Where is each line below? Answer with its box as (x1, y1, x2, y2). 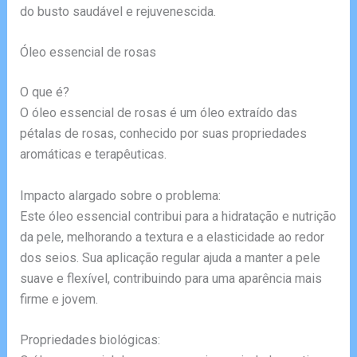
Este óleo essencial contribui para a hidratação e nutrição (19, 208, 336, 224)
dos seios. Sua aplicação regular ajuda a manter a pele (19, 249, 320, 265)
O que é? (19, 84, 69, 100)
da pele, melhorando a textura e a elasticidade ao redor (19, 229, 324, 245)
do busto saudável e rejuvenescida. (19, 3, 216, 19)
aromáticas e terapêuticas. (19, 147, 167, 163)
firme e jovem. (19, 291, 98, 307)
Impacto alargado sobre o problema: (19, 187, 221, 203)
